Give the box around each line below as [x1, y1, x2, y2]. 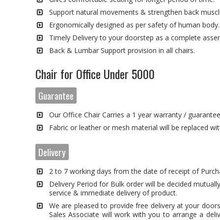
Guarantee [38, 88, 74, 103]
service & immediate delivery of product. [49, 188, 177, 197]
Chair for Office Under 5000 [35, 64, 155, 82]
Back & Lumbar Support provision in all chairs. [49, 45, 195, 55]
